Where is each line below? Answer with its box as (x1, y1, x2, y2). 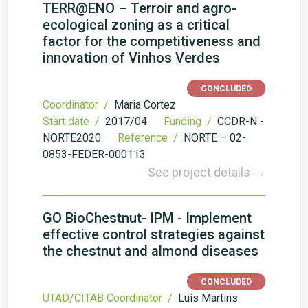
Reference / (118, 131, 181, 144)
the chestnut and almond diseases (43, 243, 258, 259)
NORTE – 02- (184, 131, 246, 144)
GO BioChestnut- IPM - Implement (43, 210, 252, 226)
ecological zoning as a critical (43, 16, 230, 33)
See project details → (148, 165, 265, 179)
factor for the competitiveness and (43, 33, 261, 49)
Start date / (43, 115, 102, 128)
